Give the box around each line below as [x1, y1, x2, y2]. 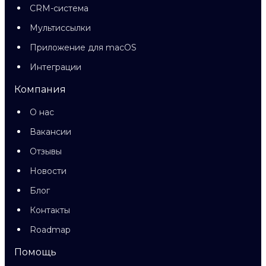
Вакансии [30, 126, 71, 137]
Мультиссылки [30, 23, 91, 33]
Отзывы [30, 146, 62, 157]
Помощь [14, 246, 56, 258]
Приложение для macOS [30, 42, 137, 53]
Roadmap [30, 224, 71, 235]
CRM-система [30, 3, 88, 14]
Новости [30, 166, 66, 176]
